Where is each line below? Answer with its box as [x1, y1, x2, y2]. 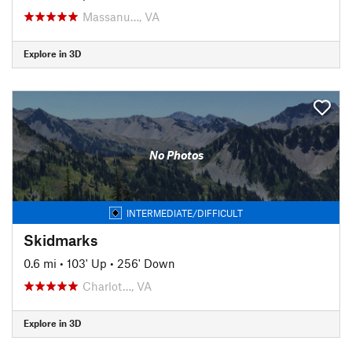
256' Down [117, 255, 175, 270]
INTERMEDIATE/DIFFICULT [126, 207, 243, 218]
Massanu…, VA [82, 9, 159, 24]
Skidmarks [24, 230, 97, 249]
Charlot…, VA [82, 278, 152, 293]
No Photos [148, 148, 203, 162]
